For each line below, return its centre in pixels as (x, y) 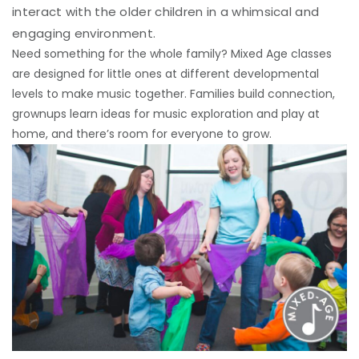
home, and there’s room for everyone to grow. (142, 134)
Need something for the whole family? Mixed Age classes (172, 54)
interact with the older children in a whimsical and (166, 12)
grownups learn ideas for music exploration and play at (166, 114)
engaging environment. (84, 33)
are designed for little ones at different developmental (165, 74)
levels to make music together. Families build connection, (173, 94)
